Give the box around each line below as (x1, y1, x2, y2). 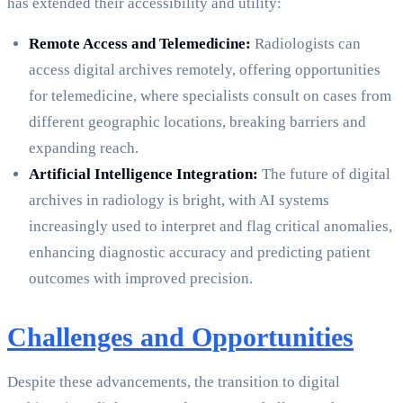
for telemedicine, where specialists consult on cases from (29, 87, 391, 105)
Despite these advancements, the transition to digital (7, 373, 340, 391)
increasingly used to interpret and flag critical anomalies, (29, 218, 392, 236)
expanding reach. (29, 139, 139, 157)
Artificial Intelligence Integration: (29, 166, 258, 184)
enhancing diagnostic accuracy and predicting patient (29, 244, 371, 262)
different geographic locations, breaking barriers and (29, 113, 366, 131)
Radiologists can (251, 35, 361, 53)
